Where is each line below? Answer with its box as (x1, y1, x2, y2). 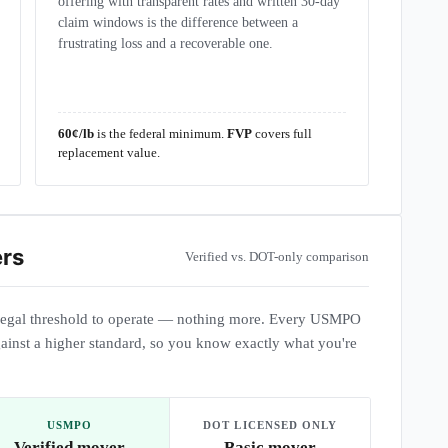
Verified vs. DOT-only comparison (185, 249, 369, 264)
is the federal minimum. (94, 127, 227, 141)
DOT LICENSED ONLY (203, 420, 338, 431)
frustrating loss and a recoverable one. (58, 36, 273, 51)
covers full (252, 127, 312, 141)
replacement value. (58, 146, 160, 160)
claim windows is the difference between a (58, 15, 298, 30)
